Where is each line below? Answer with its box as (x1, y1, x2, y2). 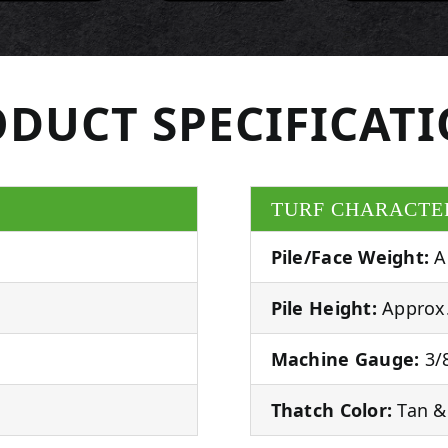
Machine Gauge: (270, 346, 420, 371)
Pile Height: (270, 295, 377, 320)
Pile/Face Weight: (270, 244, 430, 269)
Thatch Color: (270, 397, 393, 422)
